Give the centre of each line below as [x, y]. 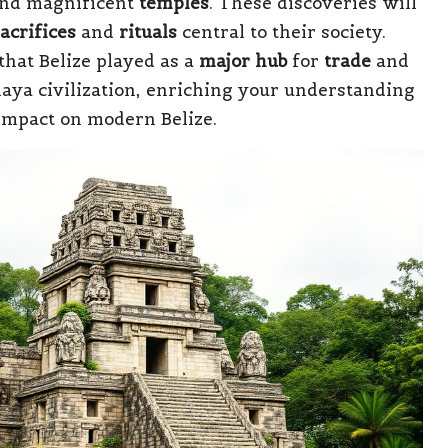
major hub [243, 60]
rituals [148, 31]
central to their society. [281, 31]
